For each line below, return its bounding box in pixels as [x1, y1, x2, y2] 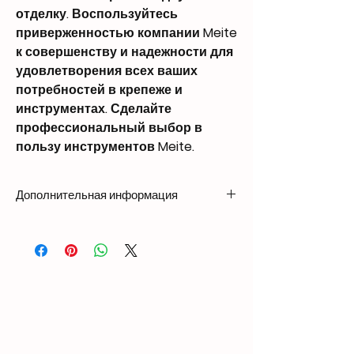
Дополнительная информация [16, 186, 178, 203]
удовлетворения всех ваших [16, 62, 198, 80]
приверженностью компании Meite [16, 24, 237, 42]
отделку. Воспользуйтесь [16, 5, 178, 23]
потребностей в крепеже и [16, 81, 183, 99]
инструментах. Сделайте [16, 100, 171, 118]
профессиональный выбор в [16, 119, 202, 137]
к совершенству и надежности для [16, 43, 233, 61]
